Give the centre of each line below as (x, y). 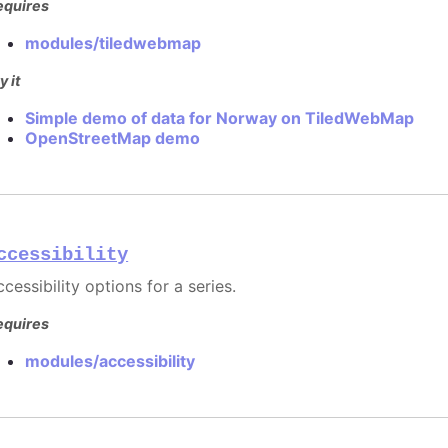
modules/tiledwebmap (113, 42)
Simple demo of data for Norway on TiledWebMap (220, 118)
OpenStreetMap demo (113, 138)
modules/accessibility (110, 361)
